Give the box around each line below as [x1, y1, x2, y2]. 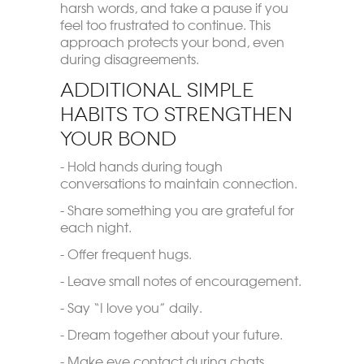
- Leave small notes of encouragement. [59, 271, 301, 291]
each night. [59, 217, 132, 237]
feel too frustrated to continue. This [59, 14, 271, 34]
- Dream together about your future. [59, 324, 283, 344]
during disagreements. [59, 48, 199, 68]
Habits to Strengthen [59, 102, 292, 126]
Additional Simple [59, 78, 254, 102]
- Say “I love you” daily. [59, 297, 202, 318]
